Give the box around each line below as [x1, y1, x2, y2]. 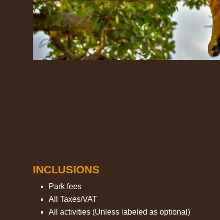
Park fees [49, 182, 82, 191]
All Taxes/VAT [49, 194, 98, 203]
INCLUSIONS [33, 163, 100, 176]
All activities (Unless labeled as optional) [49, 207, 191, 216]
